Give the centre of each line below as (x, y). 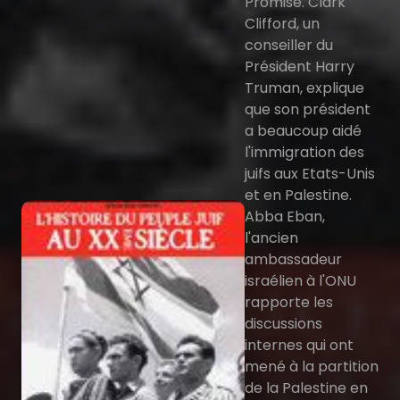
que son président (308, 109)
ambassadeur (293, 259)
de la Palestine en (306, 388)
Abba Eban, (285, 217)
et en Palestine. (298, 195)
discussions (283, 324)
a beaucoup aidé (303, 131)
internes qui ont (299, 345)
